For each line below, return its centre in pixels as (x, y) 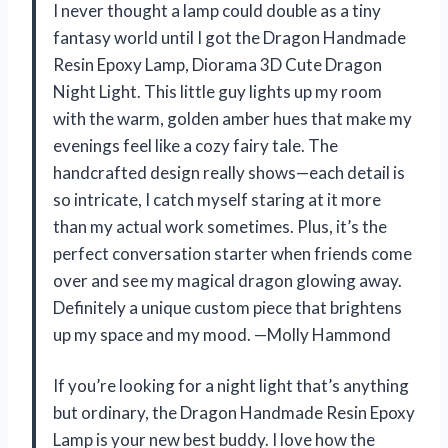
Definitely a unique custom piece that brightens (227, 307)
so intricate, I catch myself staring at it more (217, 199)
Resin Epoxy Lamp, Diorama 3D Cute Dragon (217, 64)
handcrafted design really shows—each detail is (229, 172)
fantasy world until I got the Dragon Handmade (229, 37)
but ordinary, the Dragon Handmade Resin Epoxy (234, 412)
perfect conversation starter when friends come (232, 253)
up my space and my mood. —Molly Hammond (222, 334)
